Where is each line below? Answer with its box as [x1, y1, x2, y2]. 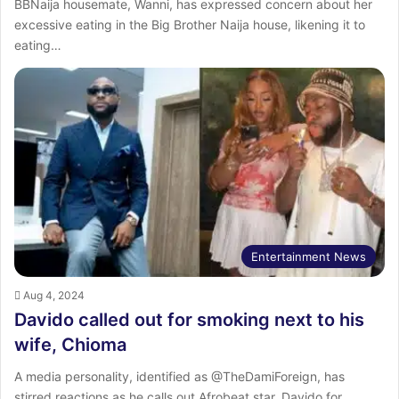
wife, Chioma [14, 333, 126, 355]
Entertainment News [251, 248, 366, 264]
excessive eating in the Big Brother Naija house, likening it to [14, 17, 365, 33]
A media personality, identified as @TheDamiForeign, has [14, 368, 345, 384]
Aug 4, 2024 [23, 288, 85, 302]
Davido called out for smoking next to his [14, 308, 364, 330]
